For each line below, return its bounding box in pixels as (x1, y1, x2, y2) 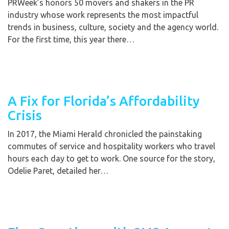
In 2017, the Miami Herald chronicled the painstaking (8, 129, 202, 139)
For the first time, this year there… (8, 35, 134, 44)
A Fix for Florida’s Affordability (8, 94, 200, 109)
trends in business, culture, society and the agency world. (8, 22, 218, 32)
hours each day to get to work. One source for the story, (8, 154, 215, 164)
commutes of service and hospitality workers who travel (8, 142, 215, 151)
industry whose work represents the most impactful (8, 10, 198, 20)
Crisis (8, 108, 42, 123)
